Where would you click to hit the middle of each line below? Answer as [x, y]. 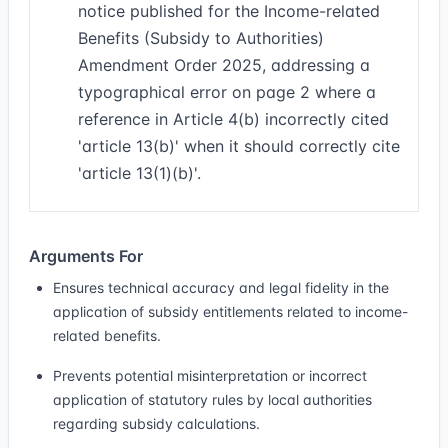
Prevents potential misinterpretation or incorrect [210, 375]
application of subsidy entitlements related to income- [230, 311]
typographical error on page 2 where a [227, 92]
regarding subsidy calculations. [156, 423]
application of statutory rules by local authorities [212, 399]
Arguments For [86, 256]
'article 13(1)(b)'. [139, 173]
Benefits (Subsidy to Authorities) [201, 38]
